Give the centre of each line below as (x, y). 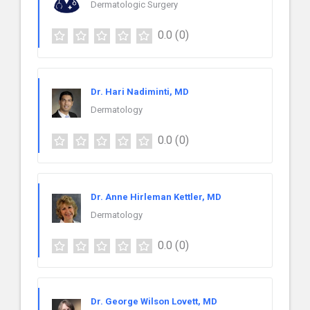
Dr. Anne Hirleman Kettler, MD (156, 197)
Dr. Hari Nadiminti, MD (140, 91)
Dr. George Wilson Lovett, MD (154, 302)
